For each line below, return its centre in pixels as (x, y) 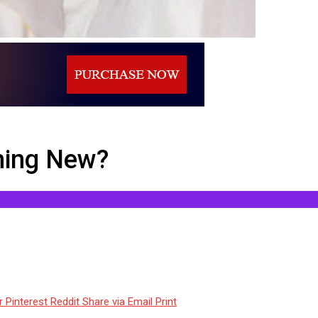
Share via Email (117, 302)
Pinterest (27, 302)
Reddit (65, 302)
